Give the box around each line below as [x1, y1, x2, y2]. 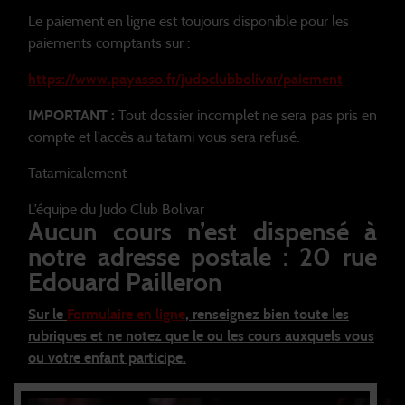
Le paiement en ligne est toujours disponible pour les [28, 14, 349, 29]
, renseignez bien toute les [185, 306, 349, 322]
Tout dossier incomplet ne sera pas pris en [118, 108, 378, 123]
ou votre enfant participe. [28, 350, 186, 365]
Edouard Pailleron [28, 270, 227, 297]
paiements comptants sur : [28, 35, 197, 51]
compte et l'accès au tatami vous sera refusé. [28, 129, 299, 145]
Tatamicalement [28, 165, 127, 181]
